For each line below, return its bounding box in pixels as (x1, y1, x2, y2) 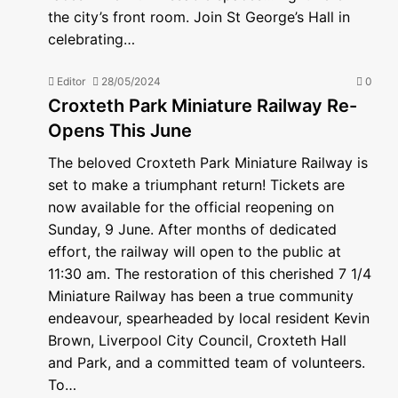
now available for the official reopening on (48, 198, 334, 216)
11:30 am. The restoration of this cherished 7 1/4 (48, 265, 371, 283)
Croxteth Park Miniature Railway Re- (48, 95, 357, 116)
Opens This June (48, 120, 192, 141)
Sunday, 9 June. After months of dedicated (48, 220, 337, 238)
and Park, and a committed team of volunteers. (48, 354, 365, 371)
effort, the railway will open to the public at (48, 243, 341, 260)
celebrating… (48, 30, 135, 48)
